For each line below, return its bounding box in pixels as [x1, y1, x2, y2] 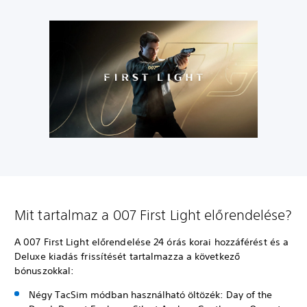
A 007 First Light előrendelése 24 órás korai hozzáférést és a [14, 236, 289, 249]
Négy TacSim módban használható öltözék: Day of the [29, 288, 272, 302]
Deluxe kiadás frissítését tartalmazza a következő [14, 250, 240, 263]
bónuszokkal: [14, 265, 75, 278]
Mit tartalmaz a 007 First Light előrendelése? [14, 207, 292, 223]
